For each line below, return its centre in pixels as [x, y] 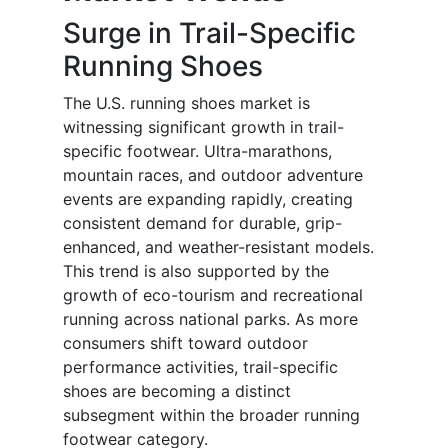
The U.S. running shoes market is [186, 103]
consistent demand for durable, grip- [202, 223]
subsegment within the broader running [211, 415]
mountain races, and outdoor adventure [213, 175]
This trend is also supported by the [196, 271]
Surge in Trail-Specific [209, 33]
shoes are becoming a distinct [177, 391]
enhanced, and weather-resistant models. [218, 247]
